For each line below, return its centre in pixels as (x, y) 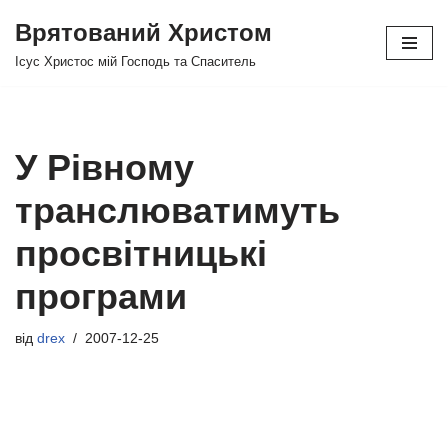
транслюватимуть (177, 210)
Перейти (44, 53)
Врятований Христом (143, 32)
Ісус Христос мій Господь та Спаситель (135, 62)
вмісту (37, 101)
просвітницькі (141, 253)
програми (101, 296)
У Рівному (104, 167)
